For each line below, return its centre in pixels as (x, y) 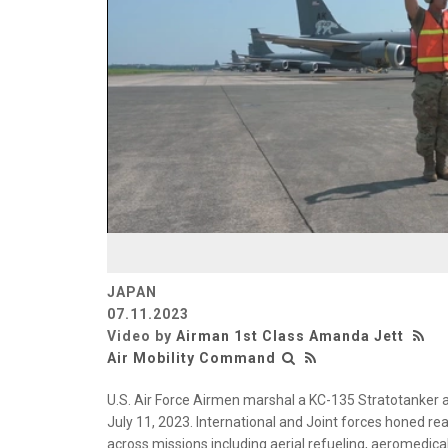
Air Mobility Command (191, 357)
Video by (141, 335)
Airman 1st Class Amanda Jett (290, 335)
